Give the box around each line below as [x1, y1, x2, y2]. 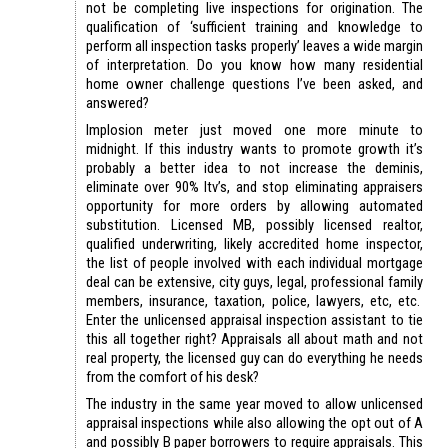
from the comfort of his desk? [86, 368, 259, 387]
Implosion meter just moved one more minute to [86, 121, 423, 140]
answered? [86, 94, 152, 113]
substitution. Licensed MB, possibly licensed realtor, [86, 216, 423, 235]
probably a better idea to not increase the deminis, [86, 159, 423, 178]
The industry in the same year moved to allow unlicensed [86, 395, 423, 414]
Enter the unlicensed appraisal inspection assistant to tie [86, 311, 423, 330]
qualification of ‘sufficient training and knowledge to [86, 18, 423, 37]
